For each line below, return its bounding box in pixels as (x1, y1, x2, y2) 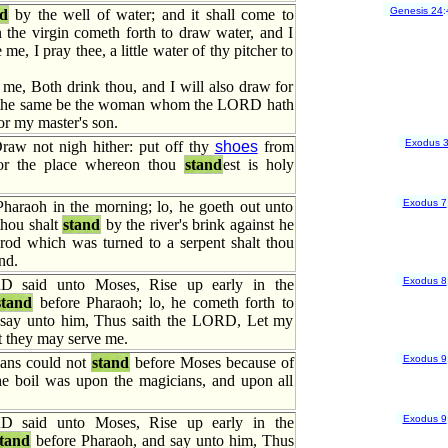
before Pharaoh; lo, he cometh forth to (33, 294, 294, 311)
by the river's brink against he (101, 216, 294, 233)
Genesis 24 (390, 5, 443, 17)
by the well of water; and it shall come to (8, 6, 294, 23)
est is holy (222, 156, 294, 173)
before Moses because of (129, 354, 294, 371)
